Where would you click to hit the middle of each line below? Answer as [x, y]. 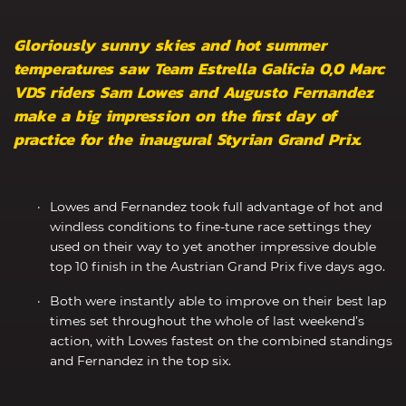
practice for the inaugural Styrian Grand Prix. [188, 139]
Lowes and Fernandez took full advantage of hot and [216, 206]
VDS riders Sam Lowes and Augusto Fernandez [193, 92]
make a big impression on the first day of [175, 115]
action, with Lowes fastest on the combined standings [221, 340]
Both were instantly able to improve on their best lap [218, 300]
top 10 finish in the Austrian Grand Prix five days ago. [217, 266]
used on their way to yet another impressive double [213, 246]
